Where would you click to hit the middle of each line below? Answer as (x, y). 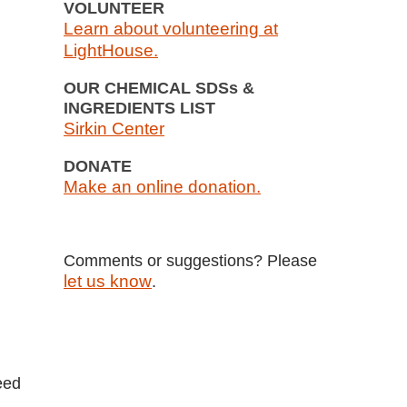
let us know (108, 281)
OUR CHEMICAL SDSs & (159, 88)
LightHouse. (111, 50)
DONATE (98, 166)
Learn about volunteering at (171, 29)
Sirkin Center (114, 129)
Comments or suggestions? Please (190, 261)
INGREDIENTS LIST (139, 108)
